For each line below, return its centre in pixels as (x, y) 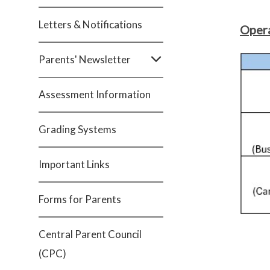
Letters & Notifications (90, 24)
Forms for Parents (80, 199)
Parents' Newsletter (85, 59)
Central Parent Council (90, 234)
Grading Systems (77, 129)
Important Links (74, 164)
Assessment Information (95, 94)
